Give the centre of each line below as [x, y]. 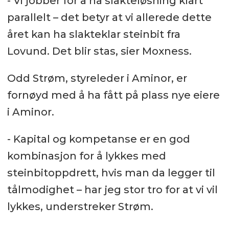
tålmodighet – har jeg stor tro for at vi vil [112, 189]
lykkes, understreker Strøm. [80, 206]
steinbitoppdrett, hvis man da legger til [111, 173]
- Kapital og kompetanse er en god [98, 139]
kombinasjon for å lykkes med [86, 156]
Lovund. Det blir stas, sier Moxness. [99, 51]
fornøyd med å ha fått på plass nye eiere [113, 95]
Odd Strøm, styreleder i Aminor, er [97, 78]
